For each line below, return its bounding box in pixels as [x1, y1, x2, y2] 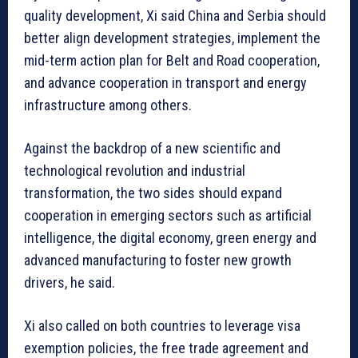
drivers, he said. [24, 273, 115, 291]
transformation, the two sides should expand [24, 184, 282, 201]
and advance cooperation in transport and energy [24, 74, 307, 91]
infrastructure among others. [24, 96, 192, 113]
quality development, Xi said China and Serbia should [24, 6, 326, 24]
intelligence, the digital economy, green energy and [24, 229, 316, 246]
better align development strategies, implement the [24, 29, 320, 46]
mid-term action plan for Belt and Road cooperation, [24, 51, 320, 69]
